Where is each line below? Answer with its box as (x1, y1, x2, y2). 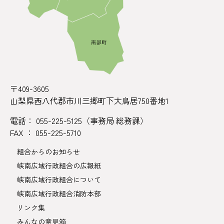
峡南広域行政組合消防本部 (17, 188, 101, 198)
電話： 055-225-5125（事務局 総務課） (10, 114, 148, 126)
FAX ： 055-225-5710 (10, 126, 81, 138)
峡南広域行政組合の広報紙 (17, 160, 101, 170)
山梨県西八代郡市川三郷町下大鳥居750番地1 (10, 94, 168, 106)
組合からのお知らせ (17, 146, 80, 156)
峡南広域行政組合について (17, 174, 101, 184)
